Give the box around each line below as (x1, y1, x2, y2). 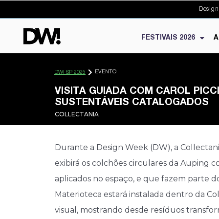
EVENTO (95, 69, 116, 75)
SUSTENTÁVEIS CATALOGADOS (55, 98, 209, 108)
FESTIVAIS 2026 (141, 35, 196, 42)
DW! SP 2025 (54, 70, 86, 75)
